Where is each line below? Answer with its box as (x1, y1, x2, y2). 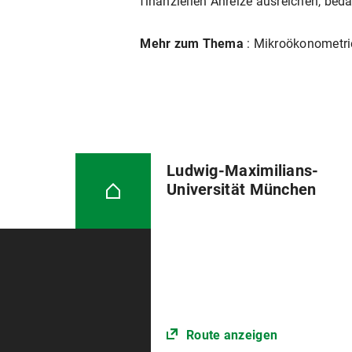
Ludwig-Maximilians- (166, 161, 319, 181)
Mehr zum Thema (140, 36, 244, 51)
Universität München (166, 180, 317, 200)
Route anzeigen (185, 328, 278, 343)
